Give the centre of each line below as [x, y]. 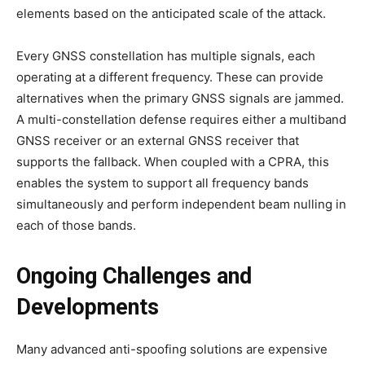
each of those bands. [76, 226]
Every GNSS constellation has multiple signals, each [166, 56]
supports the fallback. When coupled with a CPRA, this [173, 162]
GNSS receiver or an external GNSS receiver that [158, 141]
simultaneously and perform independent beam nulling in [181, 204]
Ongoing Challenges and [134, 277]
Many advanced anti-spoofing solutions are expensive [172, 350]
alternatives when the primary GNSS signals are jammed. [180, 99]
